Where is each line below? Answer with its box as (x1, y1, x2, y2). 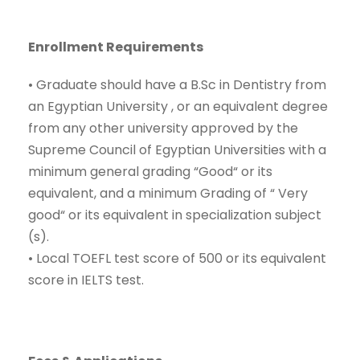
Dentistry (233, 76, 292, 95)
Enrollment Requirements (28, 38, 203, 57)
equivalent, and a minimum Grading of (28, 184, 270, 203)
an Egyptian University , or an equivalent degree (28, 97, 328, 117)
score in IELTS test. (28, 271, 144, 290)
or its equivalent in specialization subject (65, 206, 321, 225)
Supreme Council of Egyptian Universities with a (28, 141, 326, 160)
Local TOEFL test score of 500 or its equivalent (36, 249, 326, 268)
